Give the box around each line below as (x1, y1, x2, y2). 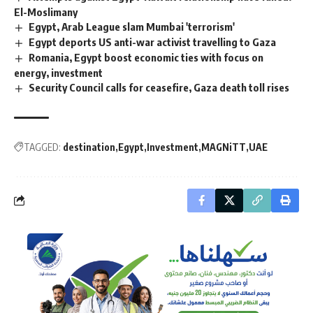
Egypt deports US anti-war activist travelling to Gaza (29, 35, 277, 48)
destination (63, 140, 115, 153)
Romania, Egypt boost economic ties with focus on (29, 50, 264, 64)
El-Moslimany (14, 6, 78, 19)
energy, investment (14, 66, 103, 79)
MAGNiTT (201, 140, 246, 153)
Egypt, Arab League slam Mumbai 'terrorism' (29, 20, 235, 34)
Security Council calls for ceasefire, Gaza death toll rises (29, 80, 290, 94)
